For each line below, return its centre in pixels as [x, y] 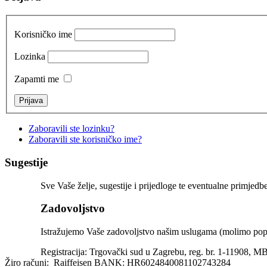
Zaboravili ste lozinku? [72, 129]
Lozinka [30, 57]
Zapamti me [37, 79]
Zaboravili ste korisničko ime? [85, 139]
